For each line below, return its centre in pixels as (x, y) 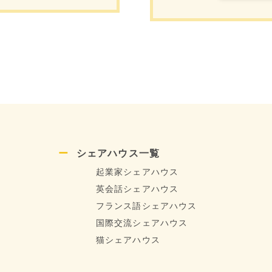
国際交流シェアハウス (142, 223)
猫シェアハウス (128, 240)
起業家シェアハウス (138, 172)
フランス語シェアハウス (147, 206)
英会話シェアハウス (138, 189)
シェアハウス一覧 (118, 154)
